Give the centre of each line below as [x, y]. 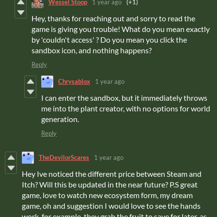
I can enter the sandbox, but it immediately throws [124, 97]
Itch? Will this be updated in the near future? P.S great [110, 184]
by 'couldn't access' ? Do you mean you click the [109, 39]
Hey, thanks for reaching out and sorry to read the [113, 18]
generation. [60, 119]
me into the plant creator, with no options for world [126, 108]
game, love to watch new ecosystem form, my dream [107, 195]
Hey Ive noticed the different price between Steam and [112, 173]
